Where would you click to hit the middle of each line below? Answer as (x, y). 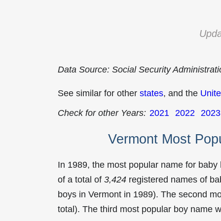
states (151, 93)
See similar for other (99, 93)
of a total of (81, 179)
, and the (182, 93)
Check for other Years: (102, 113)
